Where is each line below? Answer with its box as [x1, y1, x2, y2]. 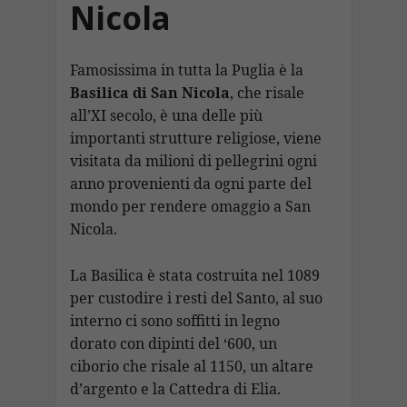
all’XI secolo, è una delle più [69, 105, 263, 126]
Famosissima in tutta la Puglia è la [69, 60, 303, 81]
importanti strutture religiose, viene [69, 128, 322, 149]
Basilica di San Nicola [69, 83, 230, 104]
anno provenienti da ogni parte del [69, 174, 312, 194]
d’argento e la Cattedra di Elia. [69, 378, 281, 399]
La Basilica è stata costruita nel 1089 [69, 264, 320, 285]
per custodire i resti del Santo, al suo [69, 287, 323, 308]
